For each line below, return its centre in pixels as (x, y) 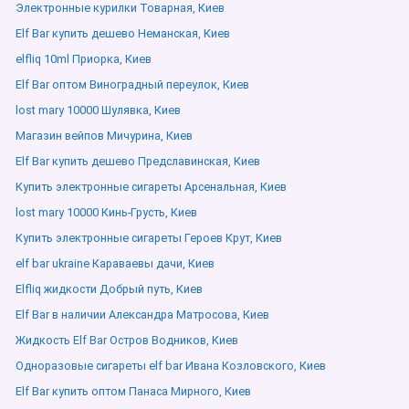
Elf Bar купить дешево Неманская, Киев (123, 33)
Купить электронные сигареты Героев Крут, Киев (149, 238)
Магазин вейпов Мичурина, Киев (104, 136)
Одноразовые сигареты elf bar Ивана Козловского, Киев (171, 366)
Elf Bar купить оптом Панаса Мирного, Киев (133, 391)
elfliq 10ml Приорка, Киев (84, 59)
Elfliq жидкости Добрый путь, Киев (109, 289)
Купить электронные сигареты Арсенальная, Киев (151, 187)
